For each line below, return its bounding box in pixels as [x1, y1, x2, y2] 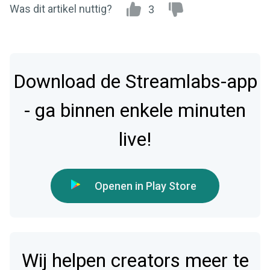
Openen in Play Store [95, 179, 196, 192]
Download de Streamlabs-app [13, 67, 257, 96]
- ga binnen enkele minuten [24, 96, 246, 125]
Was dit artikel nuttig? [10, 2, 112, 15]
